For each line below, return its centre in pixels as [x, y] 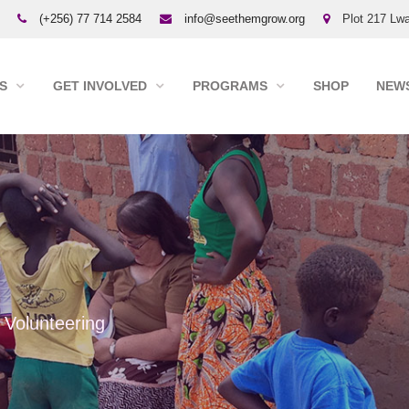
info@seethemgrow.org [245, 19]
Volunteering [55, 323]
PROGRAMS [230, 86]
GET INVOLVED [100, 86]
